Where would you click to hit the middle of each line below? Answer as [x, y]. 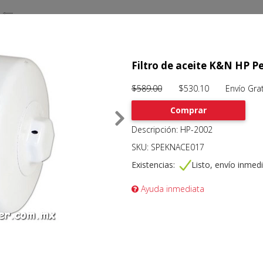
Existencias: [154, 164]
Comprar [188, 110]
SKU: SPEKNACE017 [168, 147]
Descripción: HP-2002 [172, 129]
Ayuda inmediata [171, 188]
